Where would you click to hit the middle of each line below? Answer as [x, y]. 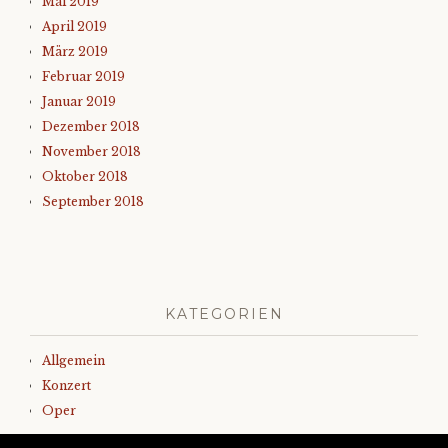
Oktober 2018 [85, 177]
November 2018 [91, 152]
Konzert [66, 386]
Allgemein [73, 361]
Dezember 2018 [91, 127]
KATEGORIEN [224, 314]
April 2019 [74, 27]
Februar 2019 [83, 77]
